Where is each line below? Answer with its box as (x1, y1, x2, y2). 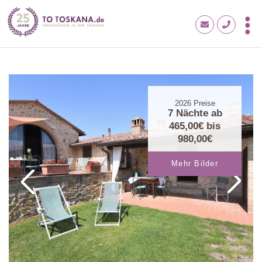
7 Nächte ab (167, 108, 222, 119)
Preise (191, 99, 215, 108)
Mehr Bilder (171, 160, 218, 168)
